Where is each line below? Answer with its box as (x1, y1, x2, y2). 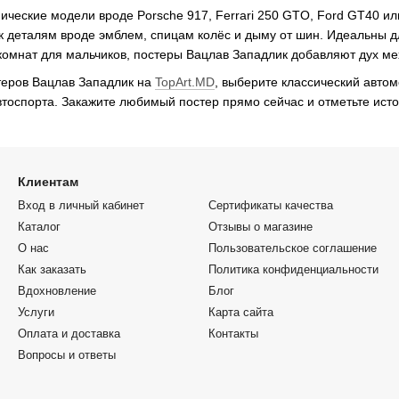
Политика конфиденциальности (208, 262, 379, 276)
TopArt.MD (155, 74, 215, 89)
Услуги (18, 305, 54, 319)
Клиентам (18, 174, 78, 189)
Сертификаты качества (208, 198, 333, 212)
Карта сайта (208, 305, 273, 319)
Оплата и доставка (18, 326, 120, 340)
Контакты (208, 326, 258, 340)
